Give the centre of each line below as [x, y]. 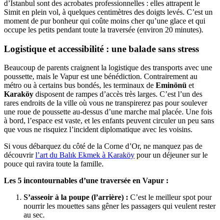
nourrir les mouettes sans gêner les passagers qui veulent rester [120, 206]
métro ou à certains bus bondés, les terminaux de [80, 85]
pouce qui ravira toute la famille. [54, 164]
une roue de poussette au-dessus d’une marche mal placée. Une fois [108, 112]
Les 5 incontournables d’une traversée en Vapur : [86, 181]
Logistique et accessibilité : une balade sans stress [101, 49]
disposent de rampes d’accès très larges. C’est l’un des [118, 94]
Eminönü [171, 85]
